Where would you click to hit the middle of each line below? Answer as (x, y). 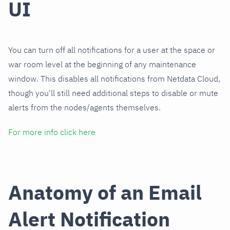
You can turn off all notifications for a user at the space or (112, 50)
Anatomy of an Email (105, 192)
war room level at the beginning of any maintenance (102, 64)
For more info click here (52, 132)
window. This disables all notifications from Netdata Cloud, (114, 78)
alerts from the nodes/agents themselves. (84, 107)
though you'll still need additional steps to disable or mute (113, 93)
